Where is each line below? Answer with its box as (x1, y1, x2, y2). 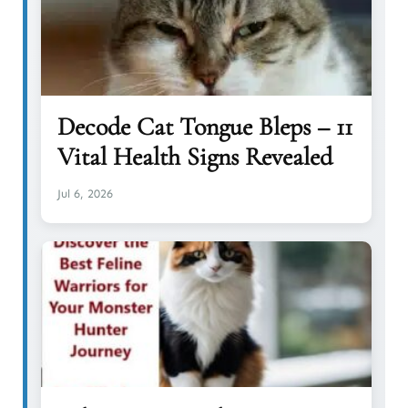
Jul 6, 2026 (57, 186, 113, 200)
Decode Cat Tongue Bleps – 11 (57, 110, 352, 142)
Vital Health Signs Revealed (57, 140, 332, 172)
